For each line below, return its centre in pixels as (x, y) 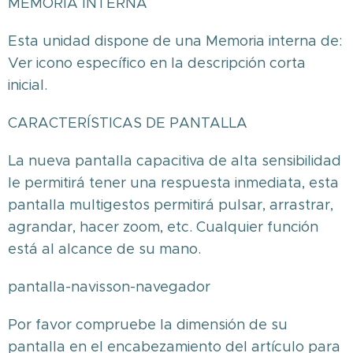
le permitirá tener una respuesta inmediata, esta (173, 183)
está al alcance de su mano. (104, 249)
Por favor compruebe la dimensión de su (148, 325)
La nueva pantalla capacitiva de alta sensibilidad (175, 161)
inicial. (28, 85)
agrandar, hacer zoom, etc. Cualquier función (163, 227)
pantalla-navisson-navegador (109, 287)
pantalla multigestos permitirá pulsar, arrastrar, (171, 205)
